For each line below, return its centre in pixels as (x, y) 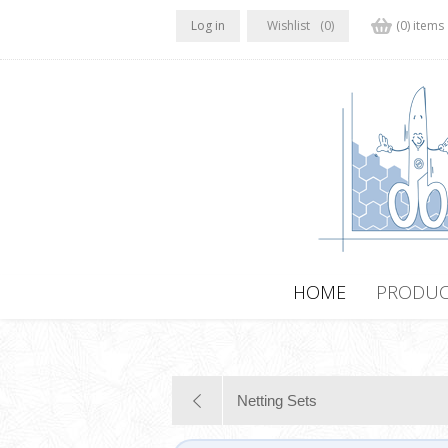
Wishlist (288, 25)
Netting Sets (277, 401)
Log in (207, 25)
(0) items (419, 25)
